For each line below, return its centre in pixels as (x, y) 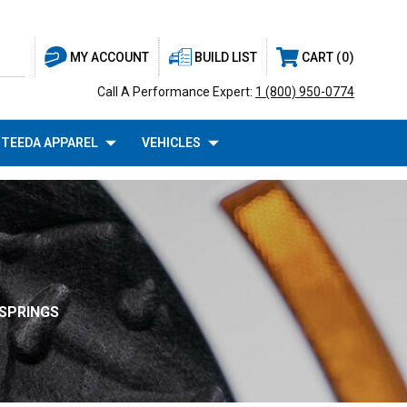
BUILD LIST (226, 57)
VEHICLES (171, 143)
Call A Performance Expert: (176, 92)
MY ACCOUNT (109, 57)
